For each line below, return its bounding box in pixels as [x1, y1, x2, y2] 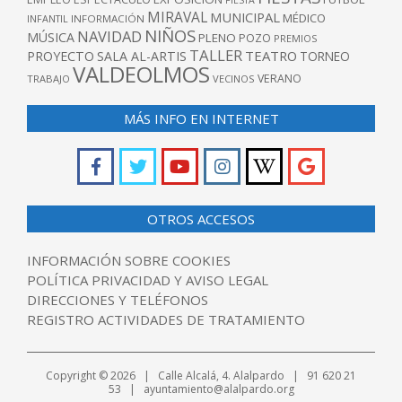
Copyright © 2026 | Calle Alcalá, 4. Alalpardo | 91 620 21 [46, 368, 356, 384]
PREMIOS [274, 31, 317, 46]
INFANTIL [27, 12, 68, 26]
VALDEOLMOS [73, 59, 210, 90]
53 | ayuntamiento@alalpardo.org [108, 381, 294, 398]
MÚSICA [27, 29, 74, 47]
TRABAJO [27, 72, 70, 86]
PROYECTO [27, 48, 94, 66]
